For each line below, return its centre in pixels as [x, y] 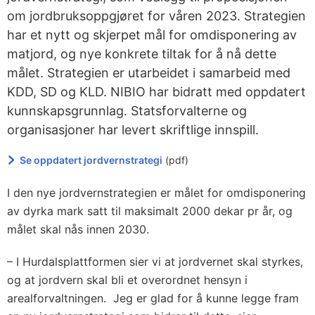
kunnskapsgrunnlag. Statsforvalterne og [127, 111]
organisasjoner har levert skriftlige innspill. [133, 130]
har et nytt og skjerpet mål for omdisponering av [152, 35]
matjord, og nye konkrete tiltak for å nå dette [142, 54]
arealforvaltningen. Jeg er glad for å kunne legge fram [153, 298]
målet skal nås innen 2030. [78, 229]
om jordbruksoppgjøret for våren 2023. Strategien [156, 16]
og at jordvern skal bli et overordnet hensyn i [127, 280]
